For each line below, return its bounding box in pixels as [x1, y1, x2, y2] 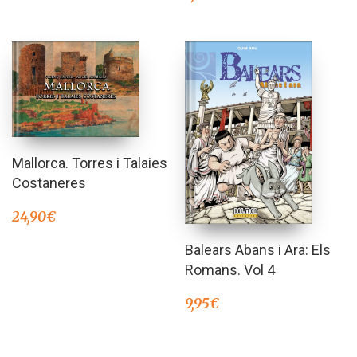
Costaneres [12, 175, 86, 192]
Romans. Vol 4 [185, 261, 276, 279]
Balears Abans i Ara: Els [185, 241, 331, 259]
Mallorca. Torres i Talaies [12, 155, 167, 172]
